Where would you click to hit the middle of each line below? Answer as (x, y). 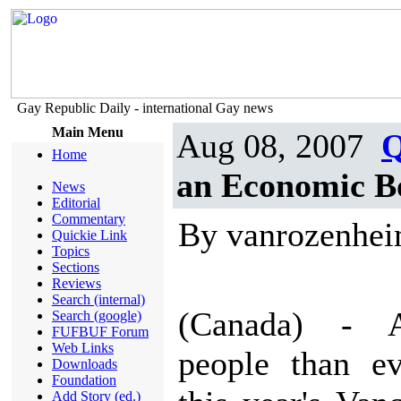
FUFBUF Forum (100, 332)
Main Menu (88, 132)
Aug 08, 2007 (270, 146)
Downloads (85, 364)
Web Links (83, 348)
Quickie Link (90, 235)
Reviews (77, 283)
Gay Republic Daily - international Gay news (145, 108)
